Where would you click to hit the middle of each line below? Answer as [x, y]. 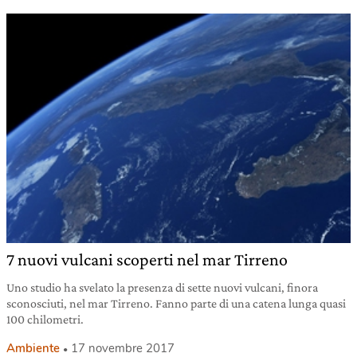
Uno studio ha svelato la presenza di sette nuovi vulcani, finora [162, 287]
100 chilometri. [45, 319]
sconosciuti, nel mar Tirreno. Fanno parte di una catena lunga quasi [176, 303]
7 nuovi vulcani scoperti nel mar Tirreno [147, 259]
